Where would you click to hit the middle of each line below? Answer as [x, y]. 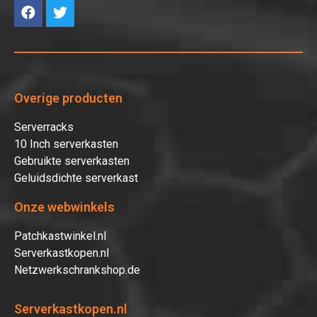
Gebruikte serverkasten [72, 161]
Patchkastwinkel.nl [60, 236]
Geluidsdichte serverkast [76, 178]
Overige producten [68, 98]
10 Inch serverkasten [66, 144]
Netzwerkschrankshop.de [77, 270]
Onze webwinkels [64, 207]
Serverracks [44, 127]
